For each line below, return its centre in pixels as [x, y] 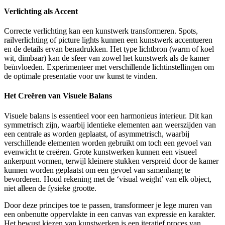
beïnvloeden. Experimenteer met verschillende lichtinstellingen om [109, 67]
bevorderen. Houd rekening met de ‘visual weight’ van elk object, [108, 179]
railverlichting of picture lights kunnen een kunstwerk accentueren [108, 40]
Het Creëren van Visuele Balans [58, 96]
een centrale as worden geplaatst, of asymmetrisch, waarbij [97, 134]
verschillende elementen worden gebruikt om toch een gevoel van [108, 143]
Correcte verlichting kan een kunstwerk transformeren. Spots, [101, 31]
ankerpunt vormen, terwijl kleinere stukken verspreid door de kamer [111, 161]
